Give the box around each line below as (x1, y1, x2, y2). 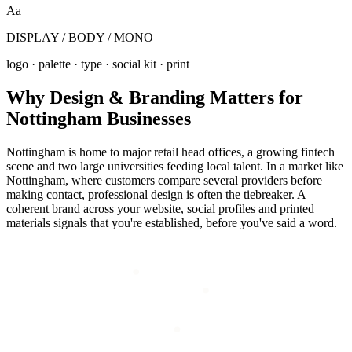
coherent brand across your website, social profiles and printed (6, 201, 314, 215)
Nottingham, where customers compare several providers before (6, 173, 322, 187)
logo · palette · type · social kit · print (6, 57, 189, 71)
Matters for (205, 86, 303, 108)
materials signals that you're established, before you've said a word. (6, 215, 337, 229)
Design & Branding (49, 86, 205, 108)
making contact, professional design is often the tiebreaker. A (6, 187, 306, 201)
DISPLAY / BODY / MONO (6, 30, 153, 44)
